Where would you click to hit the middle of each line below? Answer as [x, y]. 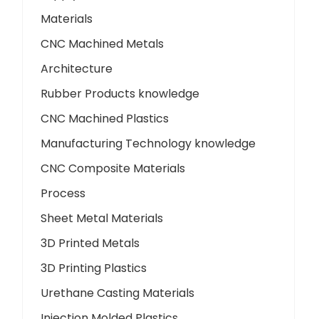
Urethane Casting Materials [118, 293]
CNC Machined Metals [103, 44]
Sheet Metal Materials [102, 219]
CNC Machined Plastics [105, 119]
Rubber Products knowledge [120, 94]
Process [63, 194]
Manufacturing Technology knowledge [148, 144]
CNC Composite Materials [113, 169]
